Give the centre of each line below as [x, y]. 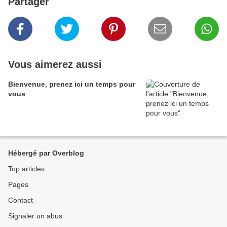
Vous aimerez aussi [55, 65]
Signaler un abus [35, 216]
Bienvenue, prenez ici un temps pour [72, 84]
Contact [21, 200]
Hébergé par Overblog [46, 153]
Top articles [26, 169]
